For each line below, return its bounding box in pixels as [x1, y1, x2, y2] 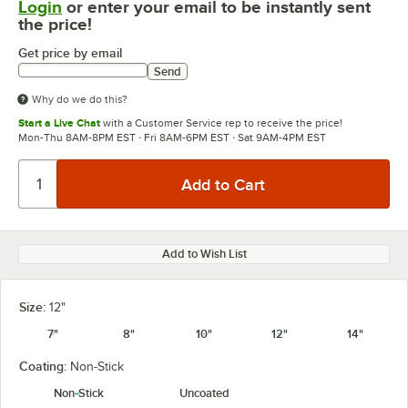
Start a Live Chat [18, 117, 100, 129]
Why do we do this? [32, 93, 127, 106]
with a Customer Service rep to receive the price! [100, 117, 342, 129]
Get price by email [18, 46, 122, 60]
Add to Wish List [161, 247, 247, 260]
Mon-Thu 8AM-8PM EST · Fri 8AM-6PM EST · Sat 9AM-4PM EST [18, 131, 326, 144]
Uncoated [178, 386, 229, 400]
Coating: [19, 359, 70, 373]
